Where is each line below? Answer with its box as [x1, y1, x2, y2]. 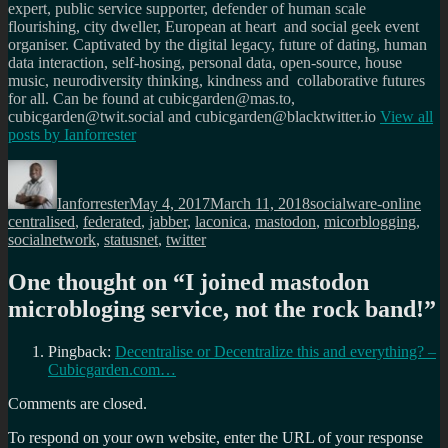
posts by [8, 126, 64, 144]
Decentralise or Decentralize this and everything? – [115, 342, 436, 360]
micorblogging [324, 213, 416, 231]
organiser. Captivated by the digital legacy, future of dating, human [8, 36, 427, 54]
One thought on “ [8, 268, 185, 295]
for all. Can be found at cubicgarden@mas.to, [8, 90, 295, 108]
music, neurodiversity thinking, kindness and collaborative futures [8, 72, 425, 90]
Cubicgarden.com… [48, 360, 176, 378]
